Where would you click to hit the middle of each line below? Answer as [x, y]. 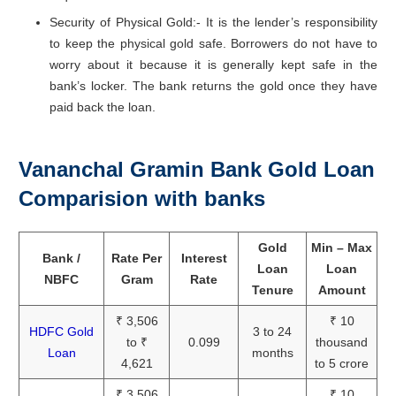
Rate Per [137, 258]
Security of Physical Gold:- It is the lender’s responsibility [213, 22]
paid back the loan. [103, 107]
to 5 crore [342, 363]
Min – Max [342, 247]
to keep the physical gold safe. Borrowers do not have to [213, 43]
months [272, 352]
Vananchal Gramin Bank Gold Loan [197, 169]
